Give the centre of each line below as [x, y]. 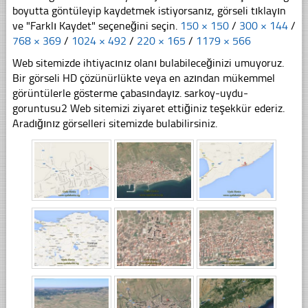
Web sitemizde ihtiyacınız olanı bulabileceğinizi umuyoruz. [148, 63]
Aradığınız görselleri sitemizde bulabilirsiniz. [114, 124]
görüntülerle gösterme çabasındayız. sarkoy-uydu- [130, 93]
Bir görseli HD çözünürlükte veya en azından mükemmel [143, 78]
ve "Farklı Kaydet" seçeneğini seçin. [96, 26]
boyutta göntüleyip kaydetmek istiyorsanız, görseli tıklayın [149, 11]
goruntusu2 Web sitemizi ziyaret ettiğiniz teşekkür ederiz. [148, 109]
